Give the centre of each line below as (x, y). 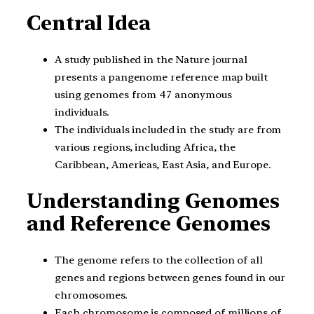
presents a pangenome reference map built (161, 77)
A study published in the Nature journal (151, 59)
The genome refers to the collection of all (159, 260)
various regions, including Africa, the (145, 147)
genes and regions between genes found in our (170, 278)
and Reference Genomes (149, 224)
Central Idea (89, 23)
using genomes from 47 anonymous (143, 94)
